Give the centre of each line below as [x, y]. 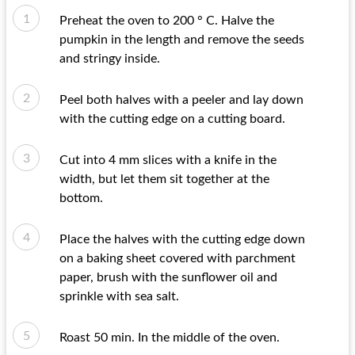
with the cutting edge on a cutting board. [172, 119]
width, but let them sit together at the [164, 179]
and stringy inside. [110, 59]
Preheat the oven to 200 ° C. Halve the [167, 21]
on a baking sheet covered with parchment [177, 258]
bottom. [81, 198]
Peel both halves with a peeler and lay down [181, 100]
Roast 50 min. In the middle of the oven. [170, 338]
